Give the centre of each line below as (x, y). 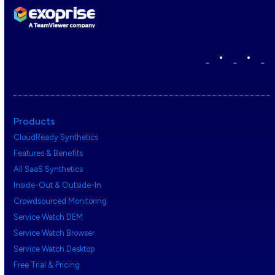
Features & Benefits (48, 153)
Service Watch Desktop (54, 249)
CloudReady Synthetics (56, 137)
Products (35, 121)
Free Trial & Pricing (47, 265)
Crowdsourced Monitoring (60, 201)
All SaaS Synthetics (48, 169)
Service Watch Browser (54, 233)
